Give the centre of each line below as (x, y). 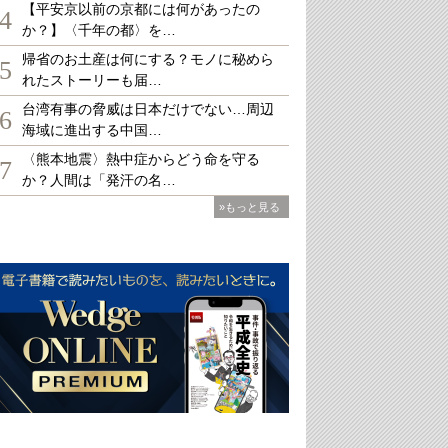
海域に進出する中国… (92, 130)
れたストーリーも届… (92, 80)
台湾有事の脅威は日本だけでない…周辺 (148, 109)
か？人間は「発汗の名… (99, 180)
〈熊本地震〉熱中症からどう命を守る (141, 159)
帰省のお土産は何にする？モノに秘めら (148, 59)
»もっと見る (249, 207)
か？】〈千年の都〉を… (99, 30)
